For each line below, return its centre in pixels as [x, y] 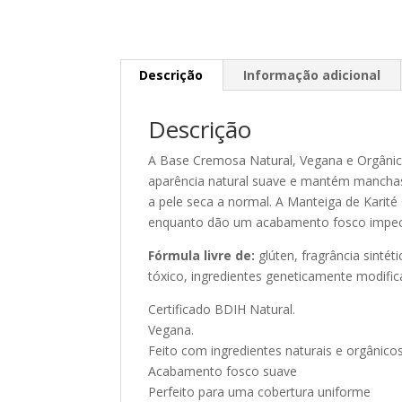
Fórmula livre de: [202, 255]
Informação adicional [312, 74]
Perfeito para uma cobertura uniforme [260, 391]
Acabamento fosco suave [223, 371]
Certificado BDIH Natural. [222, 309]
